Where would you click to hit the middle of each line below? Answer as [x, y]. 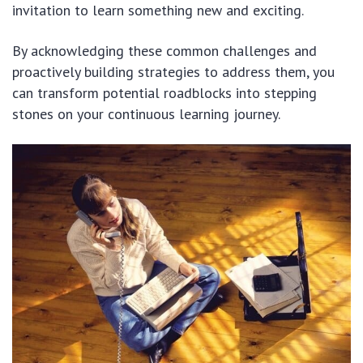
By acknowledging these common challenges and [164, 50]
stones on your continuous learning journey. [146, 113]
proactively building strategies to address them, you [173, 71]
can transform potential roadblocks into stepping [164, 92]
